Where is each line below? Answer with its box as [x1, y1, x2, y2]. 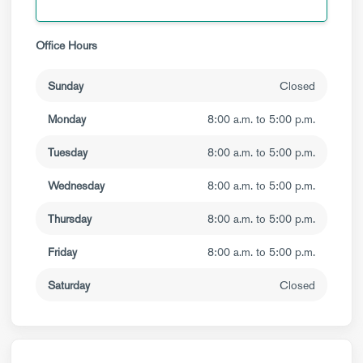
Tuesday [48, 145, 88, 160]
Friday [48, 245, 77, 259]
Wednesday [48, 178, 105, 193]
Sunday [48, 79, 83, 93]
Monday [48, 112, 86, 126]
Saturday [48, 278, 90, 293]
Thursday [48, 211, 92, 226]
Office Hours [36, 38, 97, 53]
